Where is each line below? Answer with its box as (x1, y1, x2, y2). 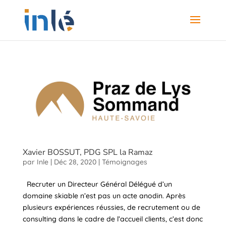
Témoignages (101, 157, 147, 166)
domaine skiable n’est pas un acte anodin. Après (22, 191, 186, 200)
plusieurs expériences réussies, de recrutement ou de (22, 202, 200, 212)
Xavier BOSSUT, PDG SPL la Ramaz (22, 146, 152, 158)
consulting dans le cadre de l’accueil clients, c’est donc (22, 214, 203, 223)
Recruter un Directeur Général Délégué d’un (22, 179, 172, 189)
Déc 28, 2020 (53, 157, 96, 166)
